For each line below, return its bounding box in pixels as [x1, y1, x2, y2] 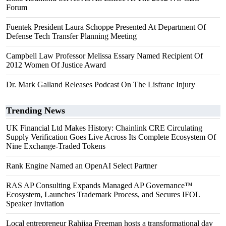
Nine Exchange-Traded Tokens [6, 142, 105, 150]
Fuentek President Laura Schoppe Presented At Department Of [6, 23, 206, 31]
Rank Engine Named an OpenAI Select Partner [6, 161, 157, 170]
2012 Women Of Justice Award [6, 61, 106, 69]
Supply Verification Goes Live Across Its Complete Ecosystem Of [6, 133, 216, 141]
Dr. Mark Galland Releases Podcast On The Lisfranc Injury [6, 80, 195, 89]
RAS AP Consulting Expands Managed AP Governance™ [6, 181, 193, 190]
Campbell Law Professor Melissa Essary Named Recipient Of [6, 51, 203, 60]
